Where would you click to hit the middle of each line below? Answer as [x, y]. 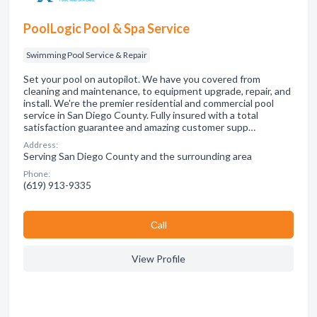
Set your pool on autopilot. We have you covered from [142, 79]
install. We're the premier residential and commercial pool [149, 103]
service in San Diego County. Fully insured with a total [141, 115]
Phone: [37, 174]
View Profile [158, 259]
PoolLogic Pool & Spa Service [106, 28]
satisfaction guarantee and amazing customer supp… [139, 127]
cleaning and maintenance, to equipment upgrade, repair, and [157, 91]
